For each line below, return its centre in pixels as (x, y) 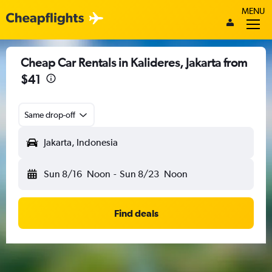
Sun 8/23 (139, 174)
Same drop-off (50, 115)
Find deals (136, 213)
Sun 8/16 (63, 174)
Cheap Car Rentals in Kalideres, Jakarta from (134, 62)
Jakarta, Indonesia (81, 142)
